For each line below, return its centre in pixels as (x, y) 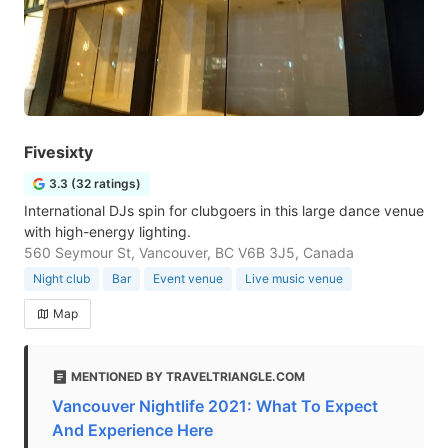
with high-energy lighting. (107, 231)
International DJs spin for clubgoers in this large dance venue (224, 210)
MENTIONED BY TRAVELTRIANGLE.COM (188, 376)
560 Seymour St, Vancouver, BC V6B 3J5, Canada (189, 252)
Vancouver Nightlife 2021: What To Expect (215, 406)
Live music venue (294, 278)
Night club (61, 278)
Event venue (188, 278)
